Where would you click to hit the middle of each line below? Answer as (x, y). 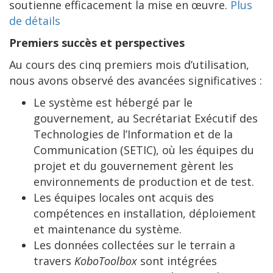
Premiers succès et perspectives (97, 43)
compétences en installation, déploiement (145, 214)
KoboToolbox (106, 261)
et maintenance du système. (108, 229)
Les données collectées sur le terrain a (134, 245)
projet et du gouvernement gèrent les (133, 166)
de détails (35, 21)
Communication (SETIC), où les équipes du (144, 150)
